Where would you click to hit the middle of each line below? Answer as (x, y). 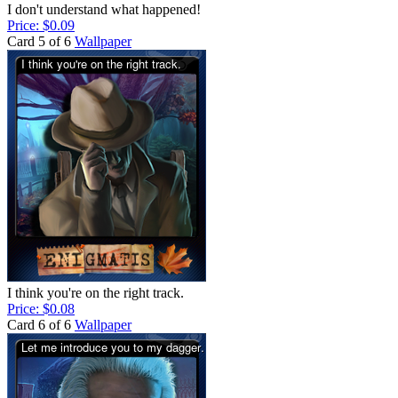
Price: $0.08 (41, 308)
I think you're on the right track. (96, 292)
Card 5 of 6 (39, 41)
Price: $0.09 (41, 25)
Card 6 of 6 (39, 324)
